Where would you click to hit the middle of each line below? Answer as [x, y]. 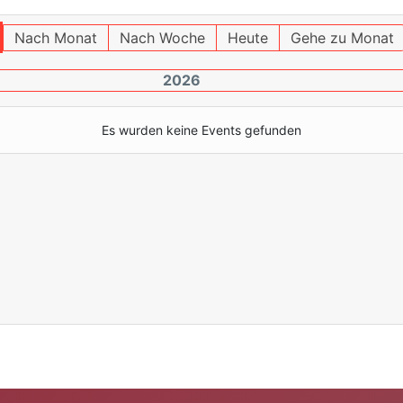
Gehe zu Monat [342, 38]
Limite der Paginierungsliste [295, 177]
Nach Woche [162, 38]
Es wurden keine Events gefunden [201, 130]
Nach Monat [55, 38]
